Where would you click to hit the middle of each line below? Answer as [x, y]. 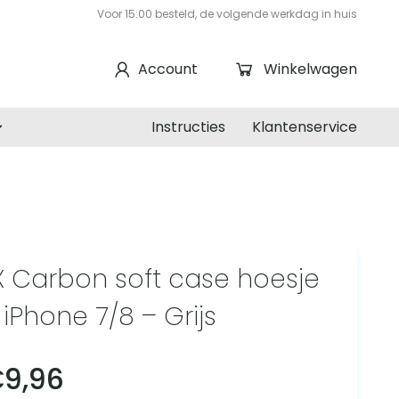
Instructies [188, 127]
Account [167, 69]
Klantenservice [305, 127]
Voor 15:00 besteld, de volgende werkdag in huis [227, 14]
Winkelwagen [310, 69]
